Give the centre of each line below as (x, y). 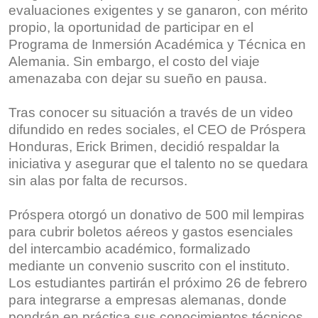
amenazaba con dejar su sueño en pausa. (138, 78)
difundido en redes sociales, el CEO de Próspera (157, 129)
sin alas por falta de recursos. (98, 180)
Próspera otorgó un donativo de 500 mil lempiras (157, 214)
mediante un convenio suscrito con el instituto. (149, 265)
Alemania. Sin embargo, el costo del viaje (134, 61)
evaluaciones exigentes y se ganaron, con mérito (158, 10)
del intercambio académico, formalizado (130, 248)
